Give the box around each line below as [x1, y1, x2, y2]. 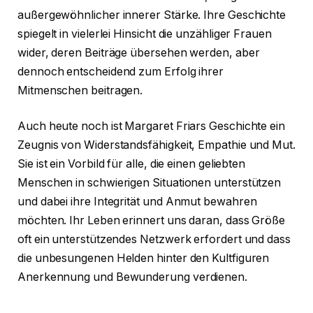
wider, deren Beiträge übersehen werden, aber [17, 45, 260, 59]
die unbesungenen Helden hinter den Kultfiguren [17, 252, 270, 265]
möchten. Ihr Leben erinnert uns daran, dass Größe [17, 214, 286, 228]
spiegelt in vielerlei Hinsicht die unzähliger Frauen [17, 27, 272, 41]
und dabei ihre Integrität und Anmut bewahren [17, 195, 257, 209]
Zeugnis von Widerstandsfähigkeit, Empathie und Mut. [17, 138, 296, 152]
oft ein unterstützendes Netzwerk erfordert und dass [17, 233, 291, 247]
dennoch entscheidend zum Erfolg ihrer [17, 64, 224, 78]
